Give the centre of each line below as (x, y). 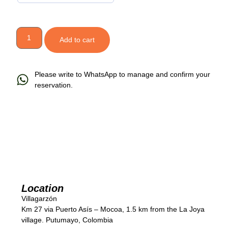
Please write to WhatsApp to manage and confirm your (123, 74)
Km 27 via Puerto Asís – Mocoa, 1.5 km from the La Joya (113, 209)
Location (42, 188)
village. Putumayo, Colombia (67, 220)
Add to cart (77, 39)
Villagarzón (39, 198)
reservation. (54, 85)
